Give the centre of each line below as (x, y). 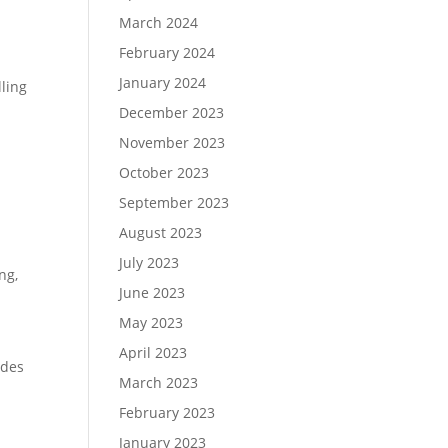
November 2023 (172, 142)
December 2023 (172, 112)
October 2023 (164, 172)
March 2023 (159, 382)
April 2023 (153, 352)
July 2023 (149, 262)
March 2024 (159, 22)
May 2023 (151, 322)
